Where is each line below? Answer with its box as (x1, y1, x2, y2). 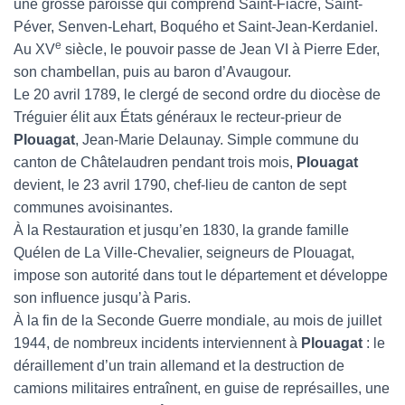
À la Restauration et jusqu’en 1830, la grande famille (14, 222, 349, 238)
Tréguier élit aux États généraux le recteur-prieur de (14, 109, 342, 125)
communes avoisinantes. (14, 200, 173, 215)
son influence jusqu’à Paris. (14, 290, 191, 306)
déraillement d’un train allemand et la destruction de (14, 358, 344, 373)
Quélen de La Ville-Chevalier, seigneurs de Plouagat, (14, 245, 354, 260)
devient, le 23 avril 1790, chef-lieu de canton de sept (14, 177, 346, 193)
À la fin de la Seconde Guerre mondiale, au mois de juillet (14, 313, 381, 328)
